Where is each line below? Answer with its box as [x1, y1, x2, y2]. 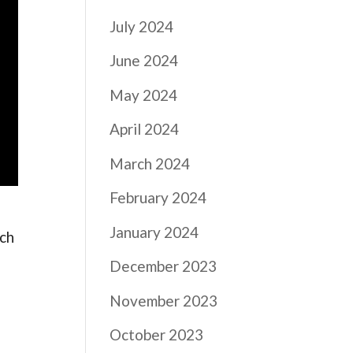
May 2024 [110, 85, 178, 104]
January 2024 [110, 222, 199, 241]
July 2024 [110, 17, 174, 35]
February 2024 [110, 188, 207, 206]
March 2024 [110, 154, 191, 173]
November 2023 [110, 291, 218, 310]
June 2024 [110, 51, 179, 69]
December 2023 [110, 257, 217, 275]
